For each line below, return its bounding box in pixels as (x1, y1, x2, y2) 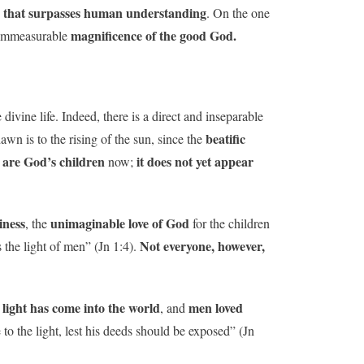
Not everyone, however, (140, 236, 265, 255)
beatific (206, 128, 245, 148)
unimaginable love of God (50, 213, 189, 232)
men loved (188, 297, 243, 317)
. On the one (206, 3, 270, 21)
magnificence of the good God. (71, 25, 236, 45)
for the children (189, 214, 270, 232)
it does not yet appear (136, 151, 253, 171)
